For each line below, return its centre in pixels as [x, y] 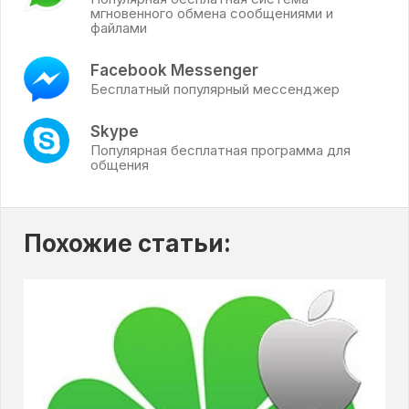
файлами [119, 27]
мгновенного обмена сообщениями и [212, 13]
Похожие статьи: [127, 243]
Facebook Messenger [174, 70]
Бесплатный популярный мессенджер [215, 89]
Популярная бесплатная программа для [220, 150]
